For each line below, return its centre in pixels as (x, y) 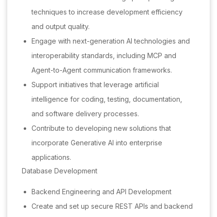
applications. (51, 157)
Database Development (60, 171)
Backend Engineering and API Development (101, 192)
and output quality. (61, 27)
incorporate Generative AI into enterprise (97, 143)
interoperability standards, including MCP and (104, 56)
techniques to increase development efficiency (107, 12)
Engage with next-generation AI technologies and (111, 41)
